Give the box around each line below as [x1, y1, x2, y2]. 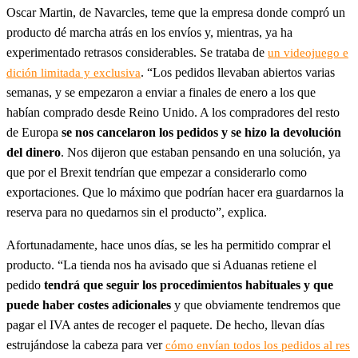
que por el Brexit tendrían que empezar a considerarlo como [6, 165, 307, 179]
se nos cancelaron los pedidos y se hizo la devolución [62, 125, 341, 139]
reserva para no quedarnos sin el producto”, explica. [6, 205, 267, 219]
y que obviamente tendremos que [171, 298, 340, 312]
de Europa [6, 125, 62, 139]
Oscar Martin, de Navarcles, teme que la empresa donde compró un [6, 6, 345, 19]
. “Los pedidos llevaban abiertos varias [141, 66, 335, 79]
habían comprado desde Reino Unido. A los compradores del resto [6, 105, 340, 119]
